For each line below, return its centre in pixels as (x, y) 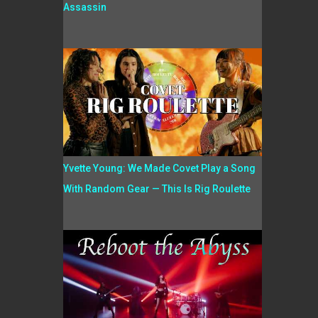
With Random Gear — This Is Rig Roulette (157, 189)
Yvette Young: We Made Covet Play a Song (159, 168)
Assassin (84, 7)
